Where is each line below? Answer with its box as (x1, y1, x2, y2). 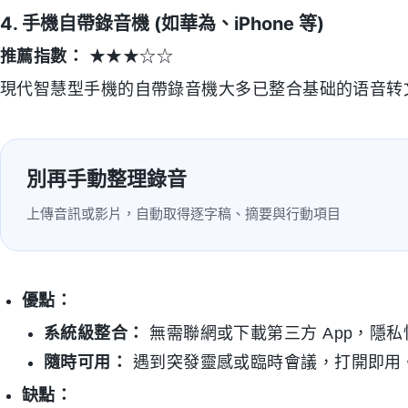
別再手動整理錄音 (26, 167, 187, 190)
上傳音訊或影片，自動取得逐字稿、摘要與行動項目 (26, 205, 341, 222)
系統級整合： (44, 324, 145, 342)
